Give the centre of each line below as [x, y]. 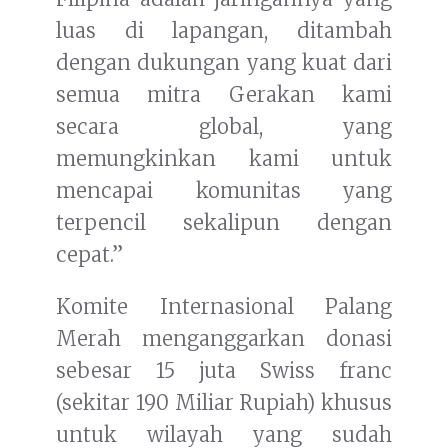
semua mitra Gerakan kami [224, 95]
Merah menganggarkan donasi [224, 339]
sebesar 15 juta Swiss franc [224, 371]
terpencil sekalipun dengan [224, 223]
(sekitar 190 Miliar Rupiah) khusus [224, 403]
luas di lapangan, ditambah [224, 31]
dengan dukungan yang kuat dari [224, 63]
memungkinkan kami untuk [224, 159]
